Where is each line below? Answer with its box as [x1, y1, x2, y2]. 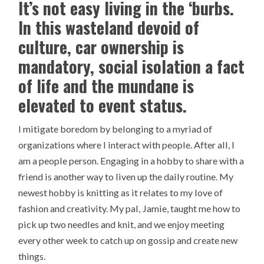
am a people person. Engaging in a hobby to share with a [18, 155, 245, 166]
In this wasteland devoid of [18, 15, 200, 39]
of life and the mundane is [18, 73, 194, 98]
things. [18, 250, 46, 262]
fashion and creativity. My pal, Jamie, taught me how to [18, 203, 241, 214]
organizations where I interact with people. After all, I [18, 139, 235, 150]
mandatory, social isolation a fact [18, 54, 245, 78]
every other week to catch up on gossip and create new [18, 235, 238, 246]
